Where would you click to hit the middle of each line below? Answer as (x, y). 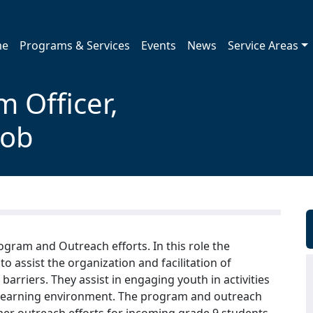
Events (159, 45)
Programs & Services (75, 45)
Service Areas (263, 45)
